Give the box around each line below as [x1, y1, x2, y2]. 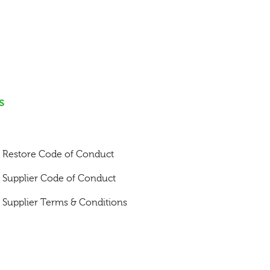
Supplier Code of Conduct [2, 173, 116, 184]
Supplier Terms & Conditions [2, 197, 127, 208]
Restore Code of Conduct [2, 149, 114, 160]
